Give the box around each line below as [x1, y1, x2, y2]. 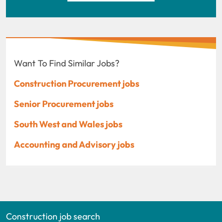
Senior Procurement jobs [14, 98, 113, 110]
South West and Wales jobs [14, 118, 122, 130]
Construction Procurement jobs [14, 77, 139, 89]
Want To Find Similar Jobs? [14, 57, 119, 69]
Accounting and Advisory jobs [14, 138, 134, 150]
